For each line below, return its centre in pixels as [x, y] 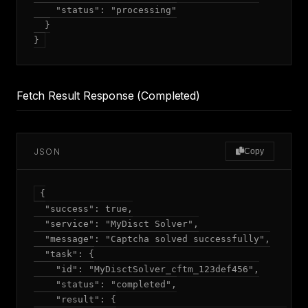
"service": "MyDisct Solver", [116, 224]
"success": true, [83, 209]
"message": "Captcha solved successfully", [152, 239]
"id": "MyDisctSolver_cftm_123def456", [146, 269]
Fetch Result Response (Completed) [108, 96]
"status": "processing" [105, 10]
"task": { [64, 254]
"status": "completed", [105, 284]
